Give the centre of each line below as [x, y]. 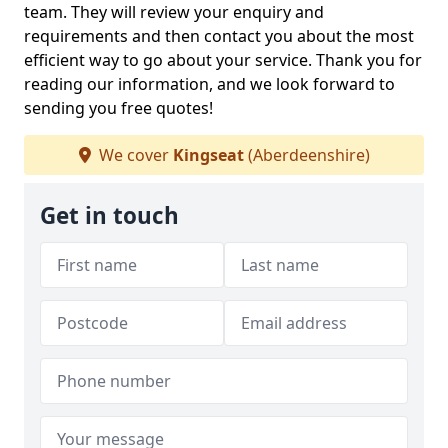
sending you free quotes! [118, 108]
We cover [133, 155]
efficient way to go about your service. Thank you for [223, 60]
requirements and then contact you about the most [219, 36]
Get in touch [109, 215]
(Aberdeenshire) [306, 155]
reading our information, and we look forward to [209, 84]
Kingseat [208, 155]
